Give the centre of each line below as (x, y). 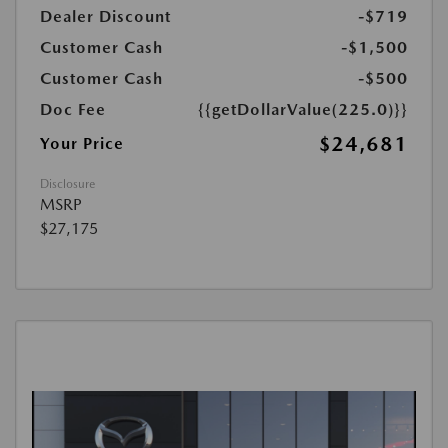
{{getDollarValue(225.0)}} (303, 109)
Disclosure (67, 183)
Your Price (82, 143)
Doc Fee (73, 109)
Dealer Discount (105, 16)
